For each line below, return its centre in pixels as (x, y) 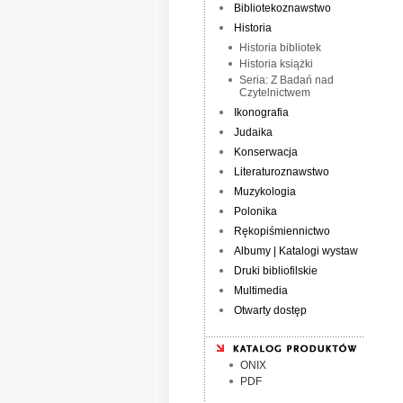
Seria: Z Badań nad (287, 80)
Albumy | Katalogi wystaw (296, 251)
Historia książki (276, 64)
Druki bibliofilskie (276, 271)
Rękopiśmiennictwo (282, 231)
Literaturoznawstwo (282, 172)
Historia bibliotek (280, 48)
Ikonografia (261, 112)
